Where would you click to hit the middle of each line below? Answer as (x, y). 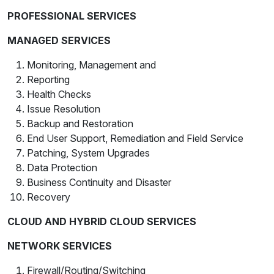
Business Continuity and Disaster (99, 183)
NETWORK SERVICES (60, 246)
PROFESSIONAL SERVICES (72, 16)
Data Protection (62, 168)
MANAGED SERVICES (59, 41)
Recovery (49, 197)
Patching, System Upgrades (88, 153)
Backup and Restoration (80, 124)
